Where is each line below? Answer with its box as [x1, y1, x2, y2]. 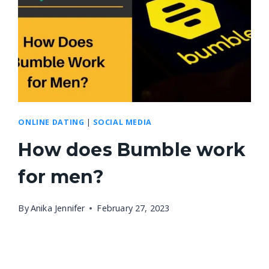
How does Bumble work [18, 138, 246, 161]
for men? [18, 165, 104, 188]
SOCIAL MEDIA [93, 117, 152, 128]
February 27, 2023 [97, 202, 170, 214]
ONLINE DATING [18, 117, 85, 128]
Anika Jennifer [30, 202, 85, 214]
